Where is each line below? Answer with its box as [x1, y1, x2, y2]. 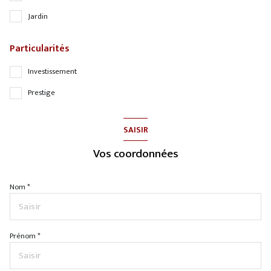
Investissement [28, 65, 77, 79]
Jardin [28, 10, 48, 23]
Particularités [10, 40, 70, 57]
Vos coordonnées [93, 144, 178, 164]
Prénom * [10, 230, 41, 243]
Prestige [28, 87, 55, 100]
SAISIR [123, 122, 148, 137]
